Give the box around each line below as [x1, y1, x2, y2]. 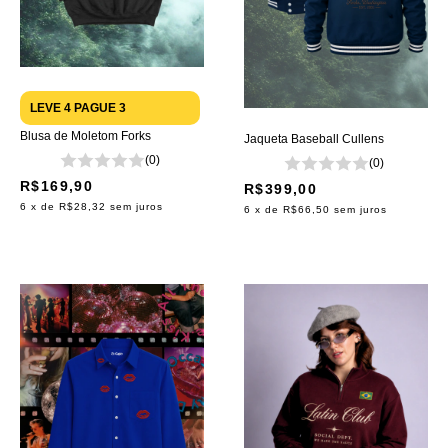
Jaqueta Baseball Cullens [244, 132, 384, 147]
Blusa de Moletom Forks [20, 129, 151, 144]
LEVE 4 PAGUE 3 [30, 101, 126, 116]
